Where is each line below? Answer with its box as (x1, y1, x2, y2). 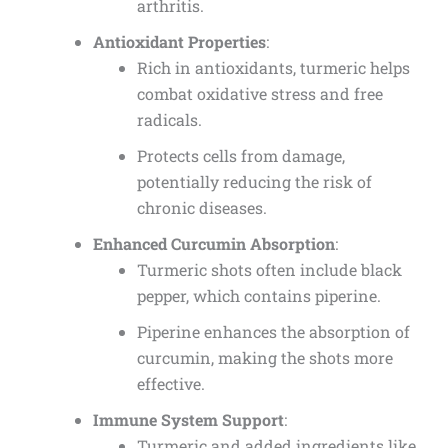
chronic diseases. (136, 197, 267, 219)
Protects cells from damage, (136, 145, 345, 167)
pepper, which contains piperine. (136, 285, 381, 307)
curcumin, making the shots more (136, 347, 393, 369)
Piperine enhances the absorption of (136, 321, 410, 343)
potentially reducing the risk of (136, 171, 372, 193)
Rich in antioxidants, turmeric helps (136, 57, 410, 79)
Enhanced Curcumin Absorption (92, 233, 335, 255)
